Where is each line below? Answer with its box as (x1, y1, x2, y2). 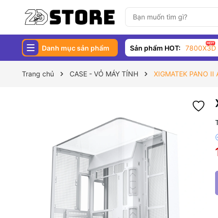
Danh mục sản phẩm (42, 43, 109, 52)
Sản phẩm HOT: (129, 43, 181, 52)
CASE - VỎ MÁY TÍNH (70, 70, 138, 78)
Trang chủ (22, 70, 54, 78)
